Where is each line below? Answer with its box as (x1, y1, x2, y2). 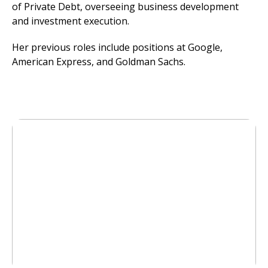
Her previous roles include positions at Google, (12, 41, 223, 54)
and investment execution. (12, 14, 129, 28)
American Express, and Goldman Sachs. (12, 55, 185, 68)
